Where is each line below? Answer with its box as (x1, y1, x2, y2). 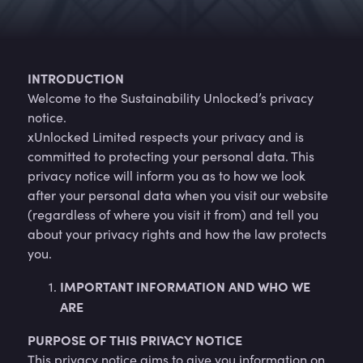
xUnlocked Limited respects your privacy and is (28, 128, 304, 145)
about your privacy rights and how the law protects (28, 225, 327, 242)
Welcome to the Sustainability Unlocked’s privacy (28, 89, 314, 106)
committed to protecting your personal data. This (28, 147, 314, 164)
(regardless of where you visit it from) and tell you (28, 206, 318, 223)
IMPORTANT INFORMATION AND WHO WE (60, 277, 310, 295)
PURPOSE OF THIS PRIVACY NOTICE (28, 331, 242, 348)
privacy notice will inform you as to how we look (28, 167, 305, 184)
